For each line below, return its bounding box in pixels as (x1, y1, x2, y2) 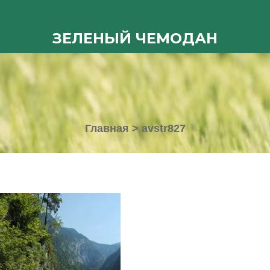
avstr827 (141, 122, 186, 134)
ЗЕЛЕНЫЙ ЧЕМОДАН (52, 30, 218, 47)
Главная (84, 122, 129, 134)
